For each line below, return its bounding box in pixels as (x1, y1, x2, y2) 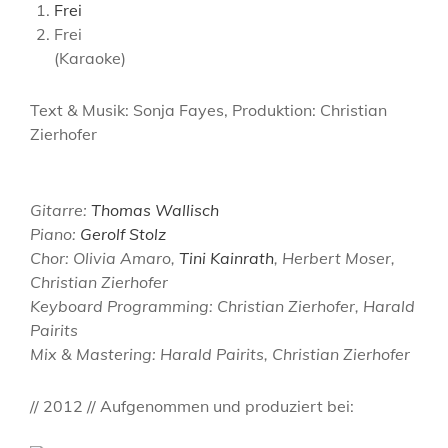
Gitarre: (30, 200, 91, 220)
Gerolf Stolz (80, 224, 166, 244)
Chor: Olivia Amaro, (30, 248, 179, 268)
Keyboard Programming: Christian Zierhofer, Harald (30, 296, 415, 316)
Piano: (30, 224, 80, 244)
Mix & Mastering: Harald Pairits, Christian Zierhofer (30, 344, 410, 364)
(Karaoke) (54, 48, 126, 68)
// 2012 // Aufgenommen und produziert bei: (30, 396, 354, 416)
